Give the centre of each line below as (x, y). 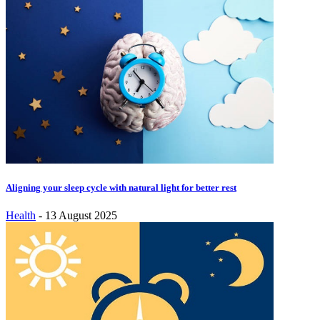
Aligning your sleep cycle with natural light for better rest (121, 188)
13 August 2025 (81, 216)
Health (21, 216)
